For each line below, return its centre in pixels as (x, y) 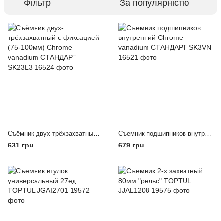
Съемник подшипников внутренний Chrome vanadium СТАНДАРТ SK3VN (208, 133)
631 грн (20, 145)
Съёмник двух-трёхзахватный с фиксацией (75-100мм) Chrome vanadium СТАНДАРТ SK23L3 (96, 133)
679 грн (131, 145)
